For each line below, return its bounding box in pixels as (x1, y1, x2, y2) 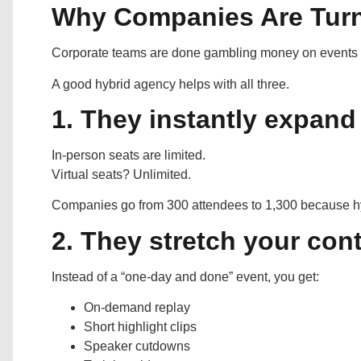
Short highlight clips (84, 320, 197, 334)
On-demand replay (84, 301, 190, 315)
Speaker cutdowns (84, 339, 190, 354)
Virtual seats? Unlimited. (52, 167, 191, 181)
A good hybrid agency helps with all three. (52, 77, 289, 91)
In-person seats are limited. (52, 147, 205, 162)
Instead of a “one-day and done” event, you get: (52, 269, 319, 284)
